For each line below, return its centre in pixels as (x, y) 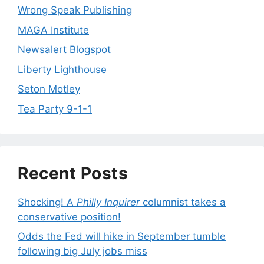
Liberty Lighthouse (62, 69)
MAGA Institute (53, 30)
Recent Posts (73, 173)
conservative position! (69, 217)
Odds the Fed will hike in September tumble (122, 237)
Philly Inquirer (108, 202)
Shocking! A (47, 202)
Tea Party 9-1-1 (55, 109)
